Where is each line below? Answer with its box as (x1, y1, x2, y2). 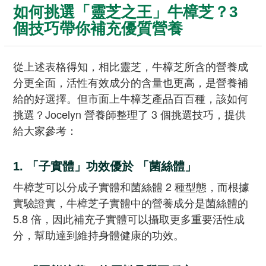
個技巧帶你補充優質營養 (13, 19, 183, 37)
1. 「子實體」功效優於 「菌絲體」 (13, 159, 197, 173)
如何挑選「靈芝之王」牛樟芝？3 (13, 2, 237, 21)
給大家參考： (13, 122, 77, 138)
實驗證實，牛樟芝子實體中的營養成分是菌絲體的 (13, 194, 248, 210)
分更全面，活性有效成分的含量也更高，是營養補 (13, 74, 248, 90)
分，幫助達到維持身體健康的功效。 (13, 226, 184, 242)
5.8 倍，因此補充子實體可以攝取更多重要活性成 (13, 210, 245, 226)
